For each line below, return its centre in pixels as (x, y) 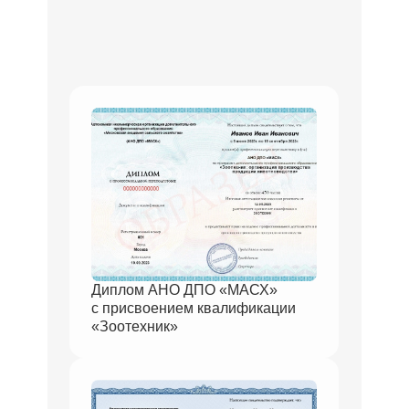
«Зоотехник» (135, 326)
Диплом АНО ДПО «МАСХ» (184, 290)
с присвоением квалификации (194, 308)
